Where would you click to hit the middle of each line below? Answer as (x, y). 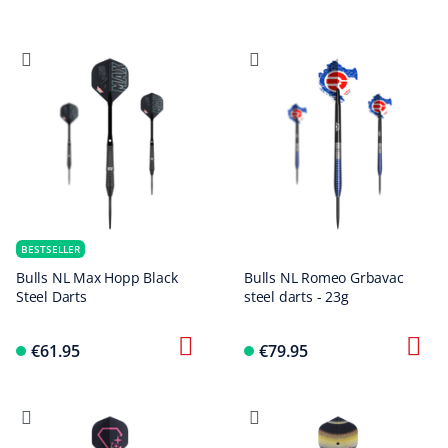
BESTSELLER (50, 249)
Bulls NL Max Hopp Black (97, 277)
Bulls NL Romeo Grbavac (324, 277)
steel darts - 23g (296, 296)
